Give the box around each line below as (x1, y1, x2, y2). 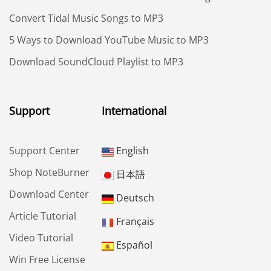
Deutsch (114, 191, 154, 205)
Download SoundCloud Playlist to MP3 (9, 55, 183, 69)
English (114, 144, 149, 158)
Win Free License (9, 253, 85, 267)
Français (114, 215, 154, 229)
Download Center (9, 188, 89, 201)
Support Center (9, 144, 80, 158)
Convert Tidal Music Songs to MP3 (9, 11, 163, 25)
